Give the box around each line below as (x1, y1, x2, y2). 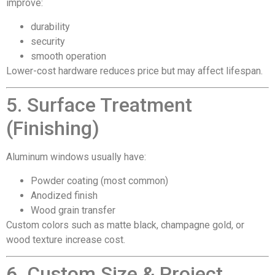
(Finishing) (6, 117, 99, 141)
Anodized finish (31, 189, 98, 201)
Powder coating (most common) (31, 174, 168, 187)
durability (31, 20, 70, 33)
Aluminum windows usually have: (6, 151, 146, 163)
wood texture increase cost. (6, 233, 125, 246)
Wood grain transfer (31, 204, 115, 216)
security (31, 35, 65, 47)
